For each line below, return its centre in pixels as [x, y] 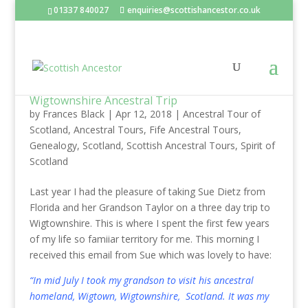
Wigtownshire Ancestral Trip [103, 100]
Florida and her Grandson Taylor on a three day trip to [150, 207]
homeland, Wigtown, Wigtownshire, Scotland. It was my [149, 296]
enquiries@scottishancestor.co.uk [194, 10]
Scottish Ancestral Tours [180, 145]
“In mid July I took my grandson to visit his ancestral [141, 280]
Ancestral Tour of [221, 114]
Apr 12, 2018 [143, 114]
